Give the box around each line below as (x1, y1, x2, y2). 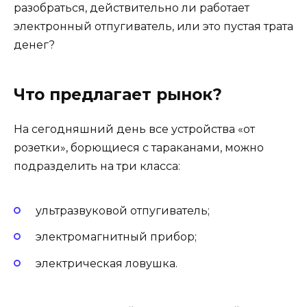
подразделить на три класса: (14, 159, 180, 173)
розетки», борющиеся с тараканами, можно (14, 140, 264, 154)
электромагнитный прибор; (36, 230, 197, 244)
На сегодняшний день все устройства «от (14, 122, 255, 136)
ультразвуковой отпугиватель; (36, 204, 210, 218)
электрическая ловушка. (36, 256, 177, 270)
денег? (14, 38, 55, 51)
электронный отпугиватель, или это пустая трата (14, 19, 293, 33)
